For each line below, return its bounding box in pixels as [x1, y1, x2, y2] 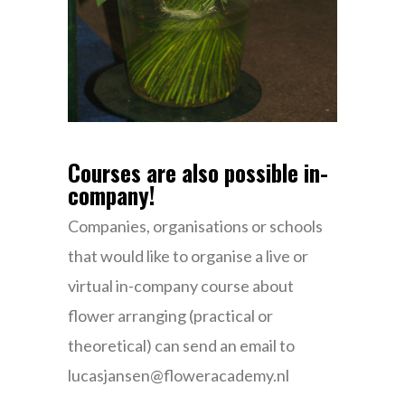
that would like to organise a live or [67, 246, 308, 267]
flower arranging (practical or [67, 306, 273, 326]
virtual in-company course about [67, 276, 294, 297]
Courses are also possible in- [67, 155, 328, 190]
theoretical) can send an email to [67, 335, 295, 356]
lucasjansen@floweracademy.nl [67, 365, 289, 386]
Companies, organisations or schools [67, 216, 323, 237]
